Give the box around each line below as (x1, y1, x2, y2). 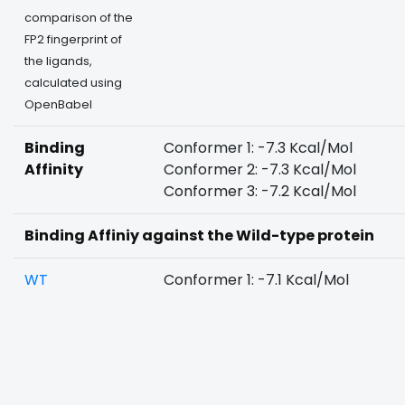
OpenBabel (24, 97, 92, 112)
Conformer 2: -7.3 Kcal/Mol (164, 159, 356, 180)
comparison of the (24, 10, 133, 25)
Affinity (24, 159, 83, 180)
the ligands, (24, 53, 92, 69)
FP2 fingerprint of (24, 32, 122, 47)
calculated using (24, 75, 122, 90)
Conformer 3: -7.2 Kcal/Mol (164, 181, 356, 202)
